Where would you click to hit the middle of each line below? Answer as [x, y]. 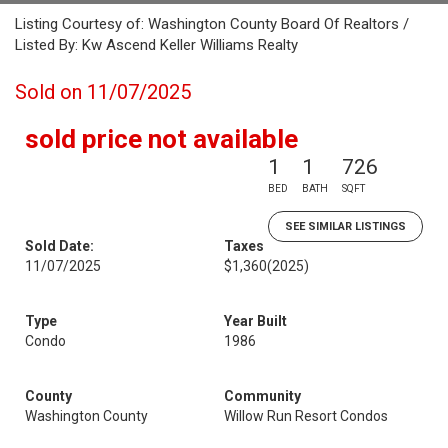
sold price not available [161, 139]
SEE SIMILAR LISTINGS [345, 226]
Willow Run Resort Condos [306, 416]
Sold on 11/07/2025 [103, 92]
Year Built [255, 321]
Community [262, 396]
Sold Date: [59, 246]
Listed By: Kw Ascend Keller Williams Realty [156, 45]
